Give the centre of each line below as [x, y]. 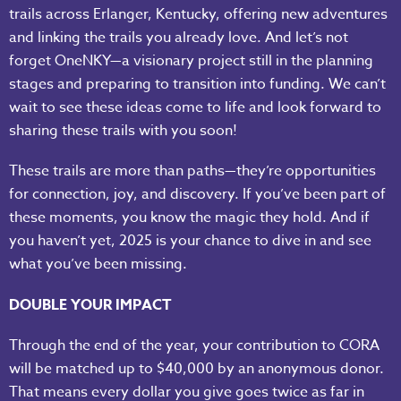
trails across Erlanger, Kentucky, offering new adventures [198, 15]
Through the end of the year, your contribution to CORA [194, 345]
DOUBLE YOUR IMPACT [90, 305]
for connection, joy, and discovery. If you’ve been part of [197, 195]
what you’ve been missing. [98, 264]
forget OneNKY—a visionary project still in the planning [191, 61]
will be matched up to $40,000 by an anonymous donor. [196, 368]
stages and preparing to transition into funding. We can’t [197, 85]
